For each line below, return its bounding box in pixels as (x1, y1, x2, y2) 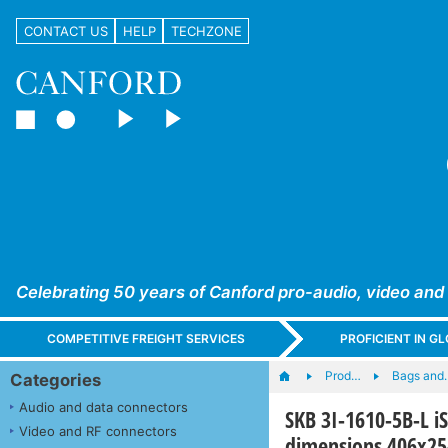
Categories (10, 369, 101, 390)
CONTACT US (23, 22, 108, 39)
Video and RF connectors (19, 422, 177, 439)
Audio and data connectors (19, 398, 188, 415)
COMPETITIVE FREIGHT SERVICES (47, 331, 246, 347)
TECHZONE (170, 22, 242, 39)
